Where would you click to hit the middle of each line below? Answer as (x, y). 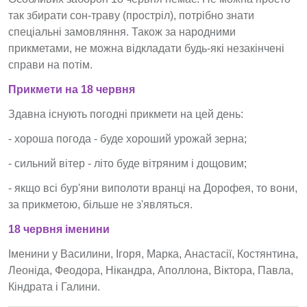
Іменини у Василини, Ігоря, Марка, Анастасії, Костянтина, (153, 254)
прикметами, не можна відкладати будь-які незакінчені (146, 48)
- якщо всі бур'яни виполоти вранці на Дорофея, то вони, (153, 188)
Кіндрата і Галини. (54, 287)
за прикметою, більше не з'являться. (100, 205)
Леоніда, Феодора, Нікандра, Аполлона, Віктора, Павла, (151, 270)
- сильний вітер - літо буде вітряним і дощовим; (127, 163)
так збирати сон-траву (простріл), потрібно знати (131, 15)
